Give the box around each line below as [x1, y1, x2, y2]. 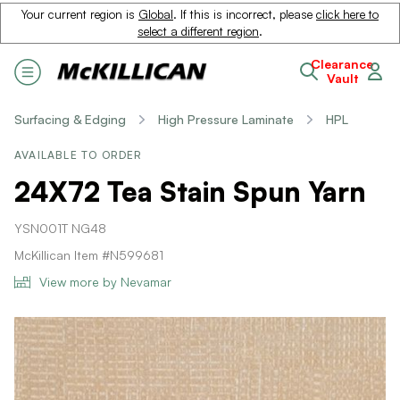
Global [138, 7, 173, 21]
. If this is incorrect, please [173, 7, 316, 21]
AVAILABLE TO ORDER [14, 148, 143, 162]
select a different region [137, 24, 259, 38]
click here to [316, 7, 379, 21]
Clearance [311, 56, 373, 71]
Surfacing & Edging [14, 112, 126, 127]
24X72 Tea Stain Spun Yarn [14, 175, 366, 208]
